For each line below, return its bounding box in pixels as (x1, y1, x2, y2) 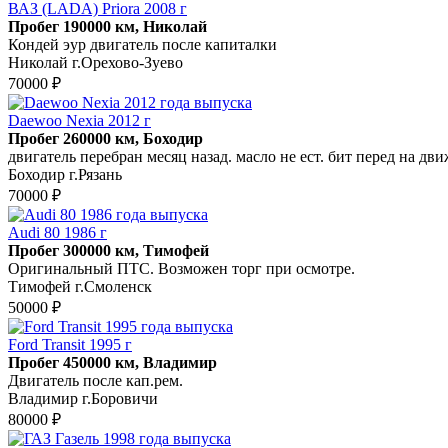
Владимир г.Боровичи (8, 389, 158, 407)
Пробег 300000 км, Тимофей (8, 241, 209, 259)
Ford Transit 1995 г (8, 335, 132, 353)
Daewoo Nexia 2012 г (8, 111, 151, 129)
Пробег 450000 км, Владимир (8, 353, 217, 371)
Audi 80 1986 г (8, 223, 107, 241)
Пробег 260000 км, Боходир (8, 129, 203, 147)
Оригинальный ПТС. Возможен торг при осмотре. (8, 259, 355, 277)
